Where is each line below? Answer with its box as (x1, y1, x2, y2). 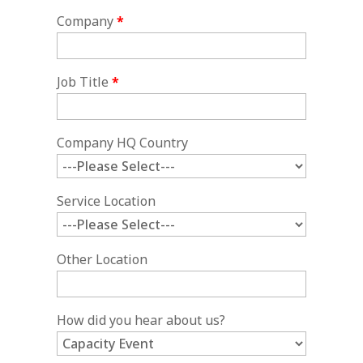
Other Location (56, 250, 147, 268)
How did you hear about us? (56, 311, 225, 329)
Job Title (56, 73, 112, 91)
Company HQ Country (56, 134, 188, 152)
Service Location (56, 192, 156, 210)
